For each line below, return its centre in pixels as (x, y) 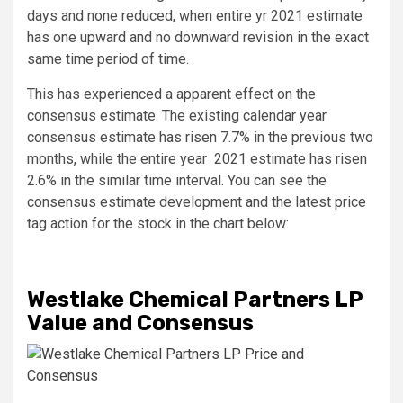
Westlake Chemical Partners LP (195, 299)
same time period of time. (108, 58)
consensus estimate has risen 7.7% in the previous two (200, 137)
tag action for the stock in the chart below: (158, 223)
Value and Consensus (140, 322)
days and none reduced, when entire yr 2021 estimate (195, 15)
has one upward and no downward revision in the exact (198, 37)
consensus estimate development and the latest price (197, 201)
